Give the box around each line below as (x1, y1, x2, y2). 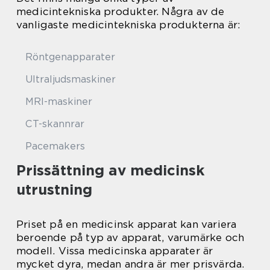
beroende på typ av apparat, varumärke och (16, 231, 245, 244)
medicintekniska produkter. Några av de (16, 5, 225, 18)
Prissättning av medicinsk (16, 162, 205, 180)
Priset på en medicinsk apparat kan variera (16, 218, 237, 231)
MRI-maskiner (25, 96, 92, 108)
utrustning (16, 181, 92, 199)
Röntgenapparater (25, 51, 115, 63)
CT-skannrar (25, 118, 84, 130)
